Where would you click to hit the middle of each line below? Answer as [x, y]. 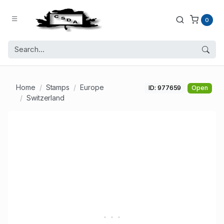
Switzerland [45, 98]
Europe [92, 87]
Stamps [58, 87]
